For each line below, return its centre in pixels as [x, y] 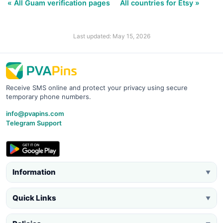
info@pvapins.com [35, 114]
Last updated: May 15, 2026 [111, 36]
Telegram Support [34, 123]
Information [34, 172]
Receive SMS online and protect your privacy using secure [97, 88]
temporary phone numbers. [49, 97]
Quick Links [34, 198]
